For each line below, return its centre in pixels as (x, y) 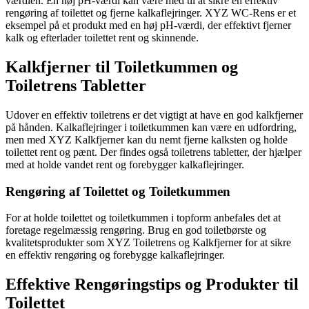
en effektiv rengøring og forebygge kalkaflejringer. (115, 255)
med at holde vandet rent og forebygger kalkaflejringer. (125, 164)
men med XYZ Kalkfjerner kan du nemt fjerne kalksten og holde (147, 139)
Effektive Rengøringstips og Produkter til (152, 285)
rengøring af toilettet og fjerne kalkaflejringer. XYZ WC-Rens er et (151, 13)
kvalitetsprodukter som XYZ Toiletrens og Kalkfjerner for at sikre (148, 243)
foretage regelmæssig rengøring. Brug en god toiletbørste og (136, 230)
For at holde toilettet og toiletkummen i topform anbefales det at (143, 218)
